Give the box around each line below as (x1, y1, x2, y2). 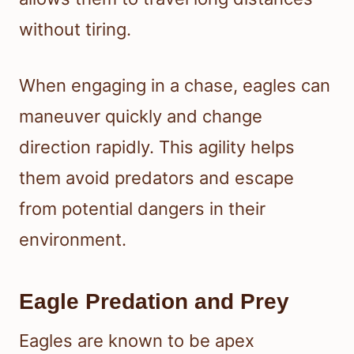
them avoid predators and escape (19, 168, 294, 189)
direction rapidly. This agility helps (19, 137, 295, 158)
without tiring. (19, 19, 131, 40)
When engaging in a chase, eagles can (19, 75, 330, 96)
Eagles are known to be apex (19, 330, 254, 352)
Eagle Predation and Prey (19, 289, 289, 314)
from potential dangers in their (19, 198, 265, 220)
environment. (19, 229, 126, 250)
